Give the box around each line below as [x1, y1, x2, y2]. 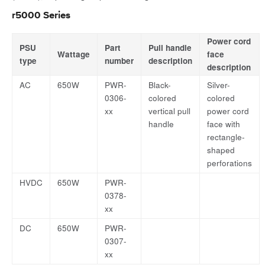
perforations [207, 157, 252, 169]
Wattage [57, 49, 90, 60]
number [105, 55, 134, 67]
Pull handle [148, 42, 192, 54]
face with [207, 118, 240, 130]
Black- [148, 79, 171, 91]
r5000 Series [12, 11, 70, 21]
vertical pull [148, 105, 190, 117]
